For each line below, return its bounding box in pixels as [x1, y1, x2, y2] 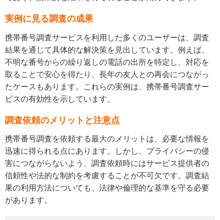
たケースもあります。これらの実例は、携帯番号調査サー [5, 82, 209, 91]
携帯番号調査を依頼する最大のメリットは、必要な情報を [5, 135, 209, 143]
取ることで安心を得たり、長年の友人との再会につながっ [5, 70, 209, 79]
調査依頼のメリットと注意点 [5, 115, 120, 125]
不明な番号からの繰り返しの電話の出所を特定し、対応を [5, 57, 209, 66]
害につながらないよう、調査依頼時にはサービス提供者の [5, 159, 209, 168]
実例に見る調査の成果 [5, 14, 93, 24]
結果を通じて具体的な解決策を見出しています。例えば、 [5, 45, 209, 54]
